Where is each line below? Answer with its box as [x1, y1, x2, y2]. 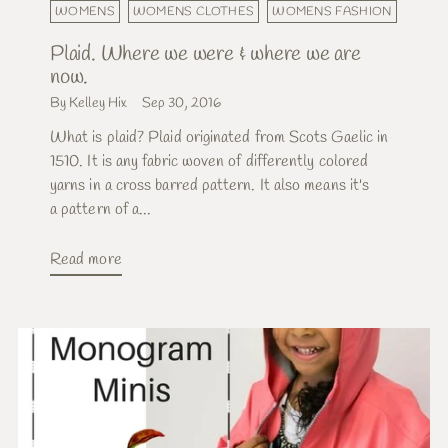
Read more [50, 249, 122, 271]
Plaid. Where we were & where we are [50, 40, 361, 69]
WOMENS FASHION [272, 3, 392, 21]
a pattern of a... [50, 199, 152, 221]
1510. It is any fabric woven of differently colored [50, 151, 369, 173]
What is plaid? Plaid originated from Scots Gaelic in [50, 127, 389, 149]
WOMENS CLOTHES [132, 3, 255, 21]
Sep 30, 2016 [142, 94, 222, 114]
